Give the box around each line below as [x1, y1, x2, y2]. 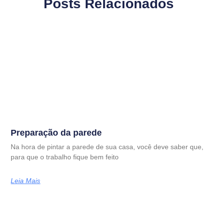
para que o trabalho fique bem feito [11, 153, 119, 161]
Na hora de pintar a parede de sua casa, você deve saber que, [11, 142, 204, 151]
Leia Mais [11, 176, 41, 185]
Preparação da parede [11, 127, 102, 138]
